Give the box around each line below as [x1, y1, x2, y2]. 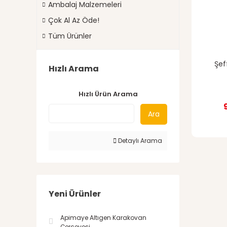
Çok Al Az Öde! [48, 15, 99, 25]
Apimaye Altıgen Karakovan [60, 213, 146, 222]
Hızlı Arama [49, 63, 99, 74]
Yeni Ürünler [49, 188, 101, 200]
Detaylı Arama [117, 136, 162, 145]
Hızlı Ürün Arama [78, 89, 138, 99]
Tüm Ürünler [48, 31, 92, 41]
